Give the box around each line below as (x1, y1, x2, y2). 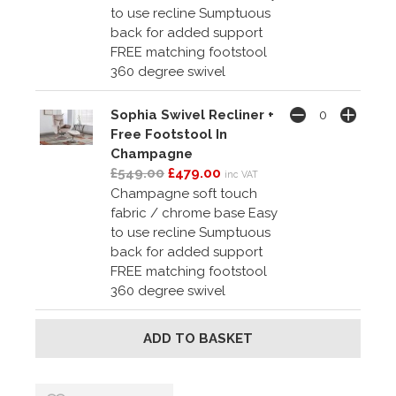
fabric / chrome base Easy (110, 204, 278, 221)
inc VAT (225, 168, 258, 179)
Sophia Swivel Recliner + (110, 106, 274, 123)
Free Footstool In (110, 126, 227, 142)
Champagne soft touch (110, 185, 257, 202)
